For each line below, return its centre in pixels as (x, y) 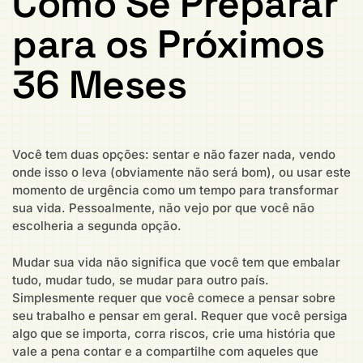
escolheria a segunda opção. (97, 226)
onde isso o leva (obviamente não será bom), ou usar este (181, 173)
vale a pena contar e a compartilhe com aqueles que (165, 351)
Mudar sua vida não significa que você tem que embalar (176, 262)
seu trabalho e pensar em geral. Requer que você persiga (180, 315)
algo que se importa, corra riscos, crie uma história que (174, 333)
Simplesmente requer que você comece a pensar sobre (174, 297)
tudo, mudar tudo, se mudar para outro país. (141, 280)
